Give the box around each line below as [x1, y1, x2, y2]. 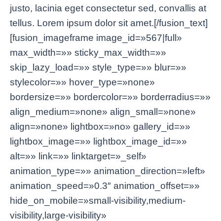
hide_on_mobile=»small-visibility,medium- [10, 195, 185, 206]
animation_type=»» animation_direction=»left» [10, 166, 205, 177]
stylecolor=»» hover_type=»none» [10, 77, 155, 88]
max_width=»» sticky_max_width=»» [10, 47, 166, 58]
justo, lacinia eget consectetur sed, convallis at [10, 3, 206, 14]
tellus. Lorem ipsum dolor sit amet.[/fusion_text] [10, 18, 208, 29]
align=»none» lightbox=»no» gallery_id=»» [10, 121, 190, 132]
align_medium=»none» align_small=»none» [10, 107, 196, 117]
